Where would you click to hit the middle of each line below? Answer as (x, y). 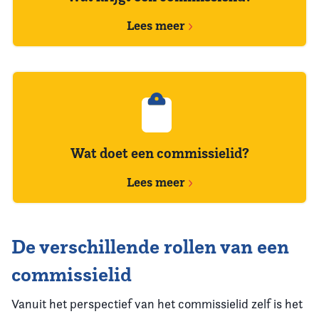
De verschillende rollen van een (150, 247)
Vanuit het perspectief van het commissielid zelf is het (157, 304)
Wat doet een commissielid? (159, 153)
